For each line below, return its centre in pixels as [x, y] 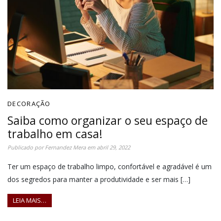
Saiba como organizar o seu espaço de [108, 120]
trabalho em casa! [55, 133]
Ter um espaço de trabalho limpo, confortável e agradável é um [110, 166]
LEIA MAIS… [30, 201]
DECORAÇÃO [29, 103]
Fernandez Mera [65, 147]
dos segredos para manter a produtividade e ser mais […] [99, 179]
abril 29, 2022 [113, 147]
